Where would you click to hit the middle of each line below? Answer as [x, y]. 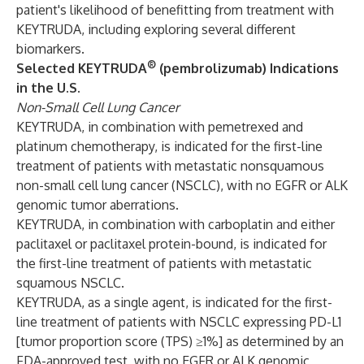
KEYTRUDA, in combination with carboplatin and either [175, 224]
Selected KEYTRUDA [82, 68]
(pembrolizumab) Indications [247, 68]
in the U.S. [48, 88]
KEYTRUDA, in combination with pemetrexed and [160, 127]
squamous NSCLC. [70, 283]
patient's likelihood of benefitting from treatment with [175, 10]
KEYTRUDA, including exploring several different [156, 29]
